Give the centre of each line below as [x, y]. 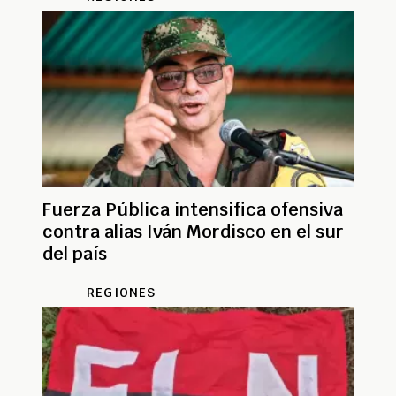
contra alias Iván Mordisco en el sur [193, 232]
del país [75, 254]
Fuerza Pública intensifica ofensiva [193, 210]
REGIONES [122, 293]
